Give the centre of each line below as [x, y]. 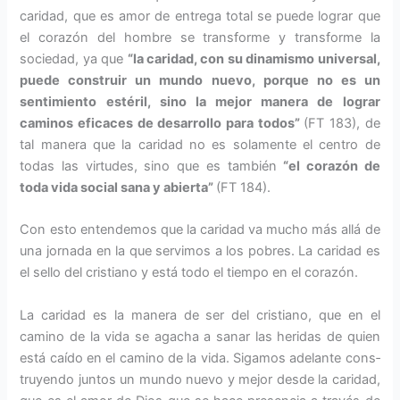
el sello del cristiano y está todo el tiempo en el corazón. [189, 273]
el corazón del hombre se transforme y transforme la [200, 38]
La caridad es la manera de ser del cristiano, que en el [200, 315]
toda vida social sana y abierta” [118, 188]
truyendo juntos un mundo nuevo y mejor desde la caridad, [200, 379]
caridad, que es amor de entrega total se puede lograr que [200, 17]
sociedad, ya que [74, 59]
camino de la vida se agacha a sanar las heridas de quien [200, 336]
